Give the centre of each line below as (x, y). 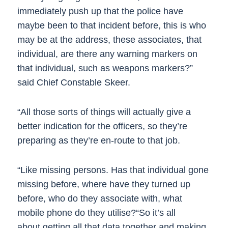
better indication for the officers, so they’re (102, 126)
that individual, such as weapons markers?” (105, 68)
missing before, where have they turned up (104, 184)
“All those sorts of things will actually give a (104, 112)
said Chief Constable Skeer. (74, 82)
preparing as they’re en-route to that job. (98, 140)
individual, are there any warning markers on (107, 54)
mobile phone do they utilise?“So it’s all (96, 213)
